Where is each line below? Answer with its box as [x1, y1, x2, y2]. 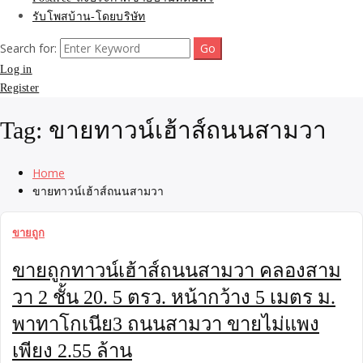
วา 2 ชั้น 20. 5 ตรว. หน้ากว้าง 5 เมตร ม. [12, 287, 335, 308]
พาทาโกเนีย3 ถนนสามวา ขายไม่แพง [12, 314, 319, 335]
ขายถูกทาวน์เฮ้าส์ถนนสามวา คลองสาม [12, 260, 341, 281]
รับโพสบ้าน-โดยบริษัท [32, 11, 146, 23]
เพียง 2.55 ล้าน [12, 340, 132, 361]
